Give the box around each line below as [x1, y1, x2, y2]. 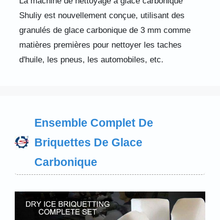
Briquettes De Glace [34, 136, 142, 149]
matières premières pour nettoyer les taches [19, 40, 182, 50]
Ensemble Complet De [34, 116, 153, 130]
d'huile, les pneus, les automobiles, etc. [19, 55, 164, 64]
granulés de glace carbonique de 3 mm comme [19, 25, 191, 35]
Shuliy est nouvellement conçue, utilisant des [19, 10, 185, 20]
